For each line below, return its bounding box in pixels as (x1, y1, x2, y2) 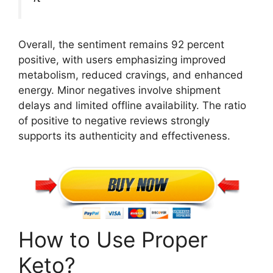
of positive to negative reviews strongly (18, 115, 210, 127)
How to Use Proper (18, 227, 208, 253)
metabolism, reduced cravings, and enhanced (18, 69, 243, 82)
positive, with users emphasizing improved (18, 54, 226, 66)
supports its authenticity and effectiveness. (18, 130, 230, 143)
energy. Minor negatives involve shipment (18, 84, 221, 97)
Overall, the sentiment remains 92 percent (18, 38, 224, 51)
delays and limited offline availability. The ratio (18, 99, 246, 112)
